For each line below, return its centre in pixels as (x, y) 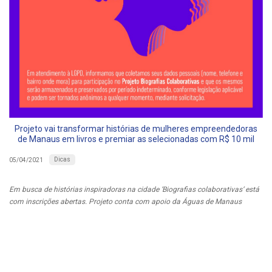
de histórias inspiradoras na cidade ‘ (102, 190)
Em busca (25, 190)
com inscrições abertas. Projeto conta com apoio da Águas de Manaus (125, 202)
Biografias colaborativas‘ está (211, 190)
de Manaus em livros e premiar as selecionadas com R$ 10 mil (136, 139)
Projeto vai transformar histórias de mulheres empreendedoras (136, 129)
